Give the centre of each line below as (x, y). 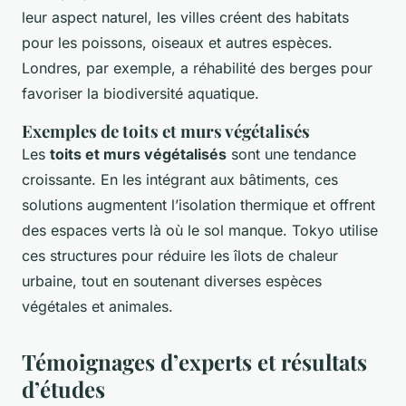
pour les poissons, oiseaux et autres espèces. (177, 42)
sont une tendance (291, 154)
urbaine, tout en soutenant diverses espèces (172, 280)
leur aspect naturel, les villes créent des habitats (185, 17)
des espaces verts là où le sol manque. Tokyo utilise (200, 230)
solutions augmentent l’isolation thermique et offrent (198, 204)
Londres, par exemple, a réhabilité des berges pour (197, 68)
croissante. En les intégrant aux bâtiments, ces (180, 179)
